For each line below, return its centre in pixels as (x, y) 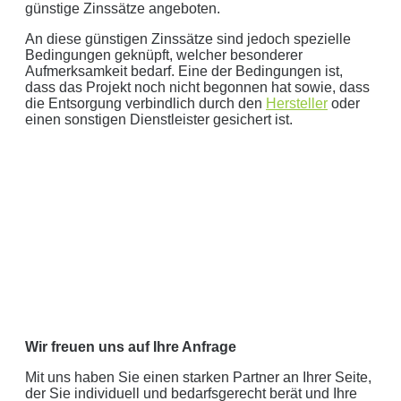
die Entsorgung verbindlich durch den (145, 104)
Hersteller (297, 104)
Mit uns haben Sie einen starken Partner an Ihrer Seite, (198, 378)
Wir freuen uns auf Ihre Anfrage (131, 347)
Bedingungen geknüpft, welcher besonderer (164, 55)
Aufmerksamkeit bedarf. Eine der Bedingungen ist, (184, 72)
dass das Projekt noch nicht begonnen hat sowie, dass (197, 88)
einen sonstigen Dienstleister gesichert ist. (159, 120)
